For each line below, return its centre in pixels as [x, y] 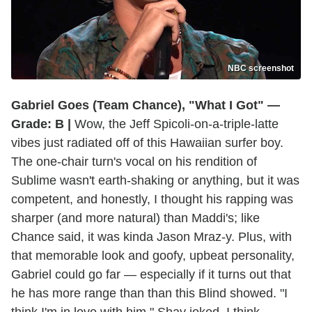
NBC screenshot [261, 68]
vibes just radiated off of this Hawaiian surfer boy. [147, 142]
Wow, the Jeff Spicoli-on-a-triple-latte [175, 124]
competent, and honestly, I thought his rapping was [152, 199]
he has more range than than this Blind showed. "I [149, 293]
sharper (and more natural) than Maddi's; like [135, 218]
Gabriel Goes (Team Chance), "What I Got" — [146, 105]
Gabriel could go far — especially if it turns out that [151, 274]
